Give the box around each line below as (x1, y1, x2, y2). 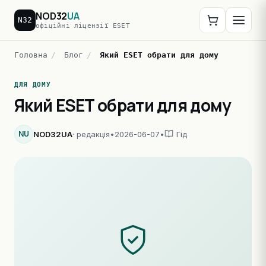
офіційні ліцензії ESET (36, 22, 130, 30)
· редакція (72, 129, 110, 139)
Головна (14, 50, 47, 59)
